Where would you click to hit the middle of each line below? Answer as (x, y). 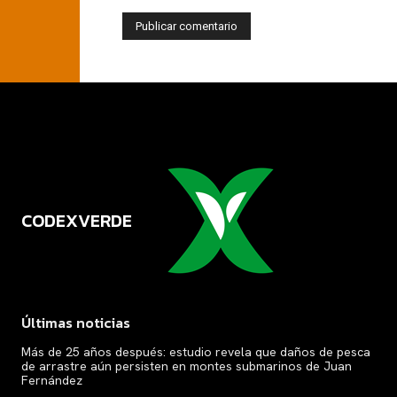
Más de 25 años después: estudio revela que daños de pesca (196, 352)
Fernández (52, 381)
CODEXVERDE (77, 221)
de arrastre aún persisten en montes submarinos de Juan (187, 366)
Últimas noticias (76, 323)
